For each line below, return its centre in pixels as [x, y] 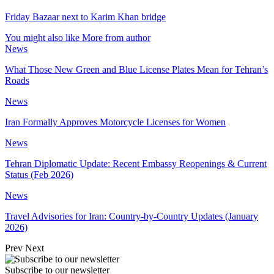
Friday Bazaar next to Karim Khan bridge [85, 17]
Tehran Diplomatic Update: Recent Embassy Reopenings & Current [136, 163]
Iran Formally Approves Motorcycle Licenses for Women [115, 122]
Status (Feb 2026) [39, 174]
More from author [116, 37]
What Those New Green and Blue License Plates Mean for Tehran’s [136, 69]
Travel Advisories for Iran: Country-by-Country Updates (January [131, 216]
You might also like [42, 37]
